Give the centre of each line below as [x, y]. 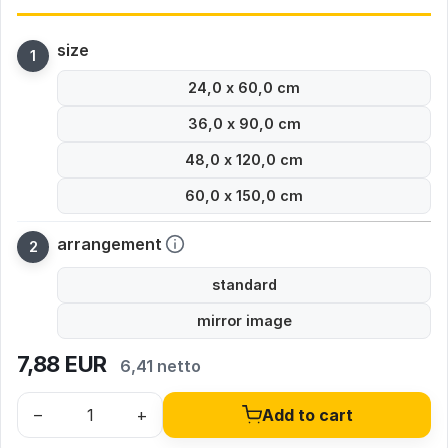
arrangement [109, 244]
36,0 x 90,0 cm [244, 123]
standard [244, 284]
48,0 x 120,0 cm [244, 159]
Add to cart [307, 415]
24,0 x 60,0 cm [244, 87]
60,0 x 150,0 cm [244, 195]
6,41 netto [161, 366]
